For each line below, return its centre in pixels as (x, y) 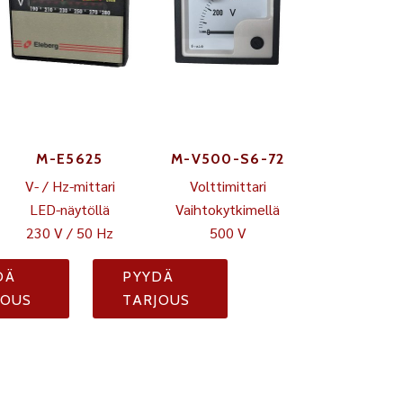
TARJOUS (157, 300)
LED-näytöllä (70, 209)
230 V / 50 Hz (70, 233)
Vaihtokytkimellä (228, 209)
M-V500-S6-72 (228, 159)
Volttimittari (228, 186)
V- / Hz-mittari (70, 186)
